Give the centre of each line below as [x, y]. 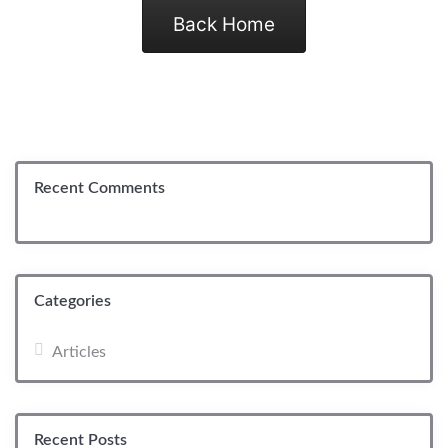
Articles [79, 351]
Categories [72, 300]
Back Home [224, 24]
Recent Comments [99, 187]
